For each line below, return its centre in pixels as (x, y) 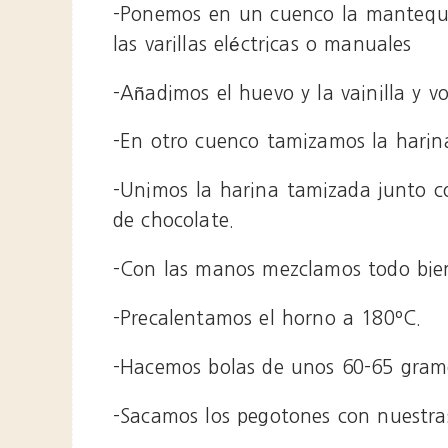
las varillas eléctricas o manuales (262, 44)
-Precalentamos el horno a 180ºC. (267, 319)
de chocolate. (174, 221)
